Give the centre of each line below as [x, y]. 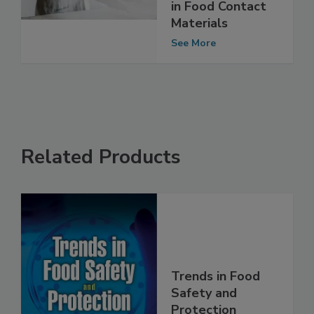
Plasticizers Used [223, 19]
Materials [199, 52]
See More [193, 72]
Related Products [101, 186]
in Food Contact [219, 35]
